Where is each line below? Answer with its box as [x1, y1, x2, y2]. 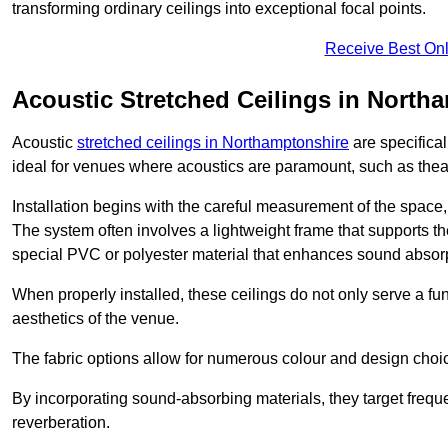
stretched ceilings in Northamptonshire [77, 134, 349, 152]
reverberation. [12, 414, 110, 432]
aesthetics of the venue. [12, 310, 179, 328]
